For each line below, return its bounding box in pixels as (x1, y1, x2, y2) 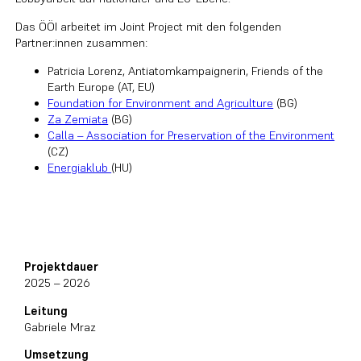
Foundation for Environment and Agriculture (48, 95, 274, 110)
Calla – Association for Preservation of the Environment (48, 127, 335, 143)
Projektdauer (23, 259, 98, 274)
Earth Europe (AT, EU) (48, 79, 156, 94)
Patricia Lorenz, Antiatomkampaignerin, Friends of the (48, 63, 324, 78)
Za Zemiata (48, 111, 109, 127)
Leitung (23, 303, 68, 318)
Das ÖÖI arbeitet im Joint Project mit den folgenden (15, 19, 282, 34)
